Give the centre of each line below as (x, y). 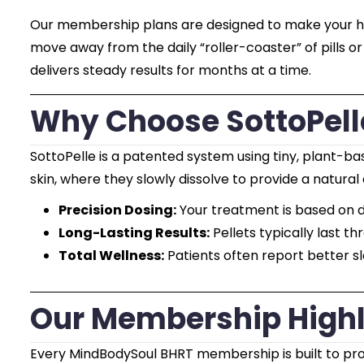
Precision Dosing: (117, 210)
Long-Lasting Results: (134, 233)
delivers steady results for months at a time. (171, 70)
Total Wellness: (111, 256)
